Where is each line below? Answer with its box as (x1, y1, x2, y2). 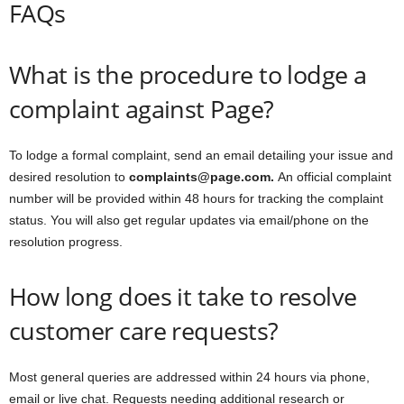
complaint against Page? (9, 92, 274, 125)
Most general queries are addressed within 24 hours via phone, (9, 370, 370, 384)
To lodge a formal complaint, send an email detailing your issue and (9, 148, 393, 162)
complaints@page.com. (129, 170, 278, 184)
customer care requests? (9, 314, 285, 347)
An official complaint (278, 170, 391, 184)
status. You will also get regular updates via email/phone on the (9, 213, 369, 227)
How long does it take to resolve (9, 280, 357, 313)
